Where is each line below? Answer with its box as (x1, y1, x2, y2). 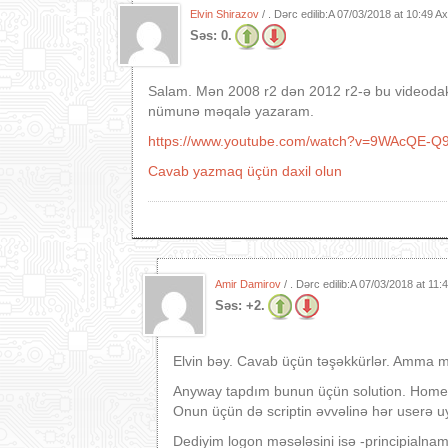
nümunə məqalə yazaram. (148, 103, 314, 119)
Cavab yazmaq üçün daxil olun (148, 163, 342, 179)
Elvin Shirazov (190, 8, 259, 20)
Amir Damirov (215, 278, 281, 290)
